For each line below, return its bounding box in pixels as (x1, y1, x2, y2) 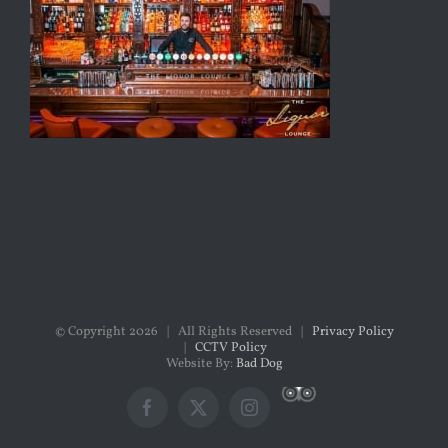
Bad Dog (235, 354, 283, 373)
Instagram (248, 405, 319, 423)
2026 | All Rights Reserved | (128, 322, 312, 341)
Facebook (146, 405, 215, 423)
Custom (299, 389, 353, 407)
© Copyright (54, 322, 129, 341)
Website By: (165, 354, 236, 373)
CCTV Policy (195, 338, 267, 357)
